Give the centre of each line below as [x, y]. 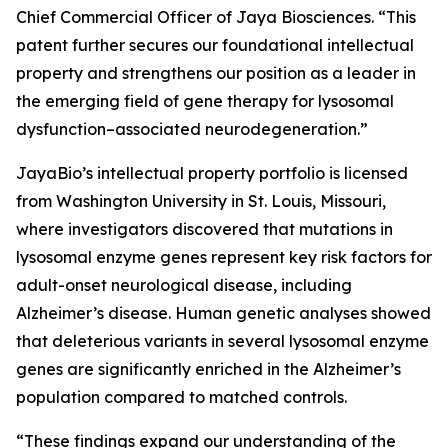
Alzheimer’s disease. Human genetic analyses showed [223, 313]
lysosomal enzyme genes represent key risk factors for [224, 257]
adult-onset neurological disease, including [184, 285]
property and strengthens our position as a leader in [216, 73]
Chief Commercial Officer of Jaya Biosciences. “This [216, 17]
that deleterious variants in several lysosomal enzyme [222, 341]
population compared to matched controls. [181, 397]
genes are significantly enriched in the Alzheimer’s [208, 369]
